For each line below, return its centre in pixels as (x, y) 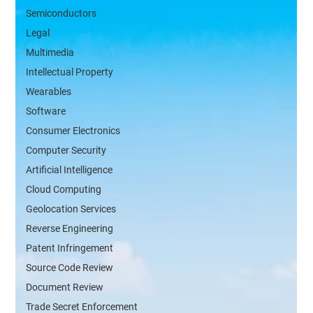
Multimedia (50, 53)
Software (46, 111)
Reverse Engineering (70, 229)
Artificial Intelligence (70, 170)
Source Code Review (70, 268)
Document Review (65, 287)
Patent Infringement (70, 248)
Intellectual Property (70, 72)
